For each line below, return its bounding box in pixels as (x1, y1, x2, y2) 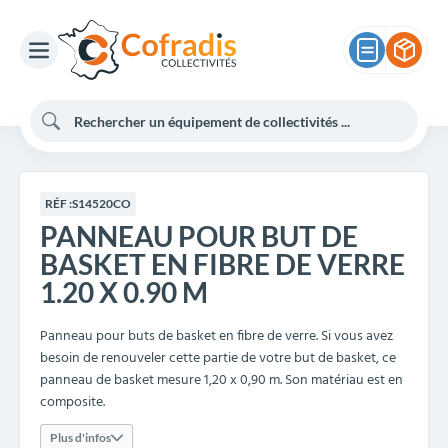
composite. (40, 391, 105, 414)
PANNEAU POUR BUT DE (40, 219, 358, 253)
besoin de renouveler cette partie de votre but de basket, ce (40, 347, 396, 370)
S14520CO (72, 196, 131, 211)
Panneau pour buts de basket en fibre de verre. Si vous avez (40, 325, 393, 348)
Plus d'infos (50, 430, 111, 445)
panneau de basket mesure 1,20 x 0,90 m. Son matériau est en (40, 369, 403, 392)
